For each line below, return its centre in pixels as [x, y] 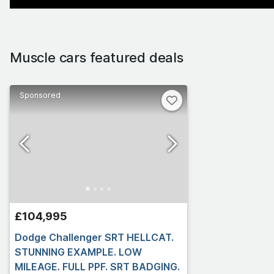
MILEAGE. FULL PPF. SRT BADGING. [97, 266]
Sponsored [40, 95]
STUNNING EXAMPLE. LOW [78, 252]
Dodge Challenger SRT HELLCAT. [94, 237]
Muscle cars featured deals [97, 57]
